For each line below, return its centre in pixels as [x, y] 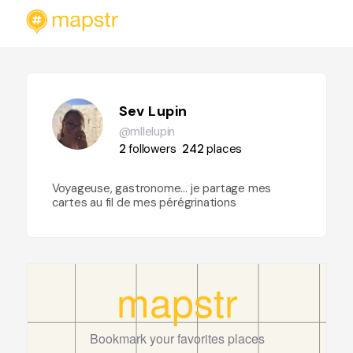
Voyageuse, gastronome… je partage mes [162, 188]
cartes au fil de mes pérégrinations [144, 203]
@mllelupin [147, 132]
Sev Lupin [153, 111]
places [225, 149]
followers [152, 149]
